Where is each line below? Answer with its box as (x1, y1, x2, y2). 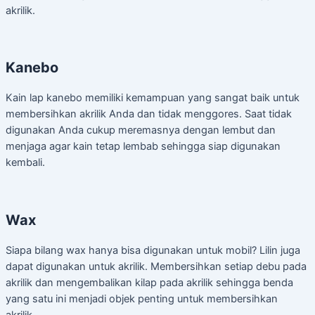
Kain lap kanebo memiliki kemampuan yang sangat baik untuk (6, 91, 300, 105)
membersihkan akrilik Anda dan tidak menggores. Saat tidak (6, 108, 292, 121)
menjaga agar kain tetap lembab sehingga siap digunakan (6, 140, 281, 153)
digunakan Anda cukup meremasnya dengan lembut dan (6, 124, 276, 137)
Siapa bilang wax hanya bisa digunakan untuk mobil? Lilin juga (6, 243, 300, 257)
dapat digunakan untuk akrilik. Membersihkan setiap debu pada (6, 259, 307, 273)
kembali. (6, 156, 45, 169)
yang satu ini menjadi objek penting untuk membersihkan (6, 292, 278, 305)
